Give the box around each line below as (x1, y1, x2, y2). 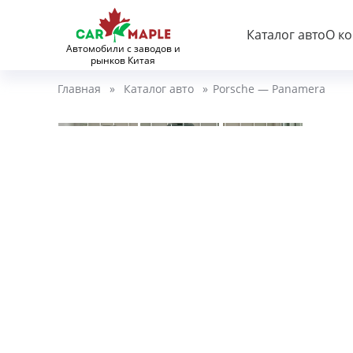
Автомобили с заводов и (65, 42, 180, 55)
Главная (57, 81, 101, 96)
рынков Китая (91, 54, 156, 67)
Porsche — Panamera (212, 81, 325, 96)
